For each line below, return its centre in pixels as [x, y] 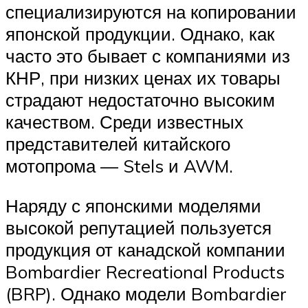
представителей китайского [118, 144]
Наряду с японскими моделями [133, 206]
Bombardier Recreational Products [145, 272]
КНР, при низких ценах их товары [143, 78]
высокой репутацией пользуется [139, 228]
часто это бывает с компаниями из [148, 56]
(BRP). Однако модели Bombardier [146, 294]
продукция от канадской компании [145, 250]
